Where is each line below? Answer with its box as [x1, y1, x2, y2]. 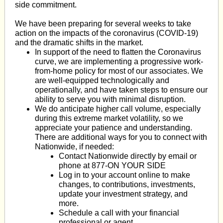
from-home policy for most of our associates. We [35, 67, 203, 75]
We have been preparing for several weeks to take [15, 19, 191, 28]
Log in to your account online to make [59, 171, 190, 179]
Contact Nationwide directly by [59, 152, 168, 160]
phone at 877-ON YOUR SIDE [59, 161, 166, 170]
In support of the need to [35, 48, 121, 56]
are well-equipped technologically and [35, 76, 169, 85]
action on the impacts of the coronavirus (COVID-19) [15, 29, 198, 37]
